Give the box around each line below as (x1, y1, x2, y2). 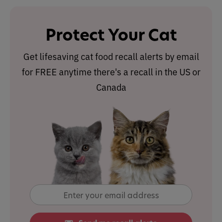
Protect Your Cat (45, 24, 177, 46)
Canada (96, 81, 126, 93)
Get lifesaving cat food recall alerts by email (23, 50, 199, 62)
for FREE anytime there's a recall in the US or (21, 65, 201, 78)
